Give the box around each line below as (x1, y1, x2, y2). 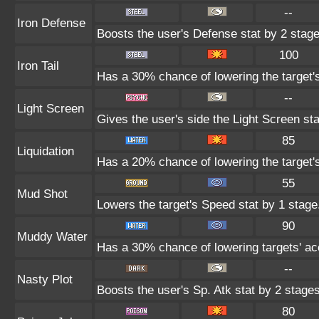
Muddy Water (17, 230, 88, 244)
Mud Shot (17, 187, 68, 201)
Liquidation (17, 145, 74, 158)
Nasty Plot (17, 273, 73, 286)
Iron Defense (17, 16, 85, 30)
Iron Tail (17, 59, 59, 73)
